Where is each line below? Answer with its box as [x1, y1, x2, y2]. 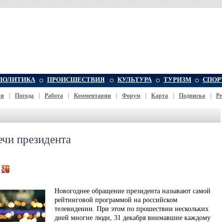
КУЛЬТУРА [117, 76, 152, 83]
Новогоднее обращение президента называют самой [55, 187, 211, 195]
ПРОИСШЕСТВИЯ [47, 76, 105, 83]
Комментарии [74, 92, 111, 99]
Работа [45, 92, 63, 99]
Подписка [179, 92, 205, 99]
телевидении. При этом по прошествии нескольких [55, 205, 209, 213]
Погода [15, 92, 34, 99]
